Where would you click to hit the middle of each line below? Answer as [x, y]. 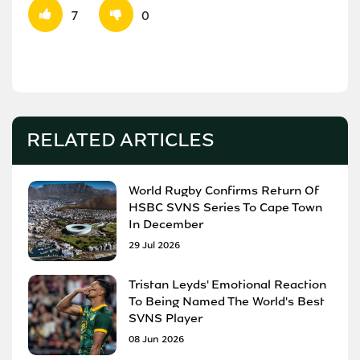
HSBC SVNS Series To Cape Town [225, 207]
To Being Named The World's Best [227, 301]
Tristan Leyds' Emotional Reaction [227, 284]
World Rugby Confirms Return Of [224, 190]
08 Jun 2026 [156, 339]
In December [166, 224]
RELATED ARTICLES [121, 140]
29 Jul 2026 [154, 245]
